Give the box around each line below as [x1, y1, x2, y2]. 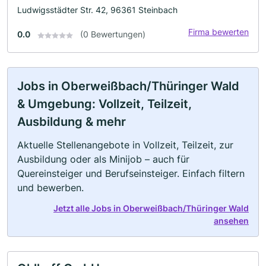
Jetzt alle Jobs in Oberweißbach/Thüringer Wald [53, 203, 249, 214]
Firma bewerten [188, 27, 249, 37]
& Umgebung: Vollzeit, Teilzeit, [17, 97, 192, 112]
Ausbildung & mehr [17, 115, 126, 129]
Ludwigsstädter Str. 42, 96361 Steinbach [17, 5, 178, 15]
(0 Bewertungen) [80, 29, 145, 40]
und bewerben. [17, 182, 84, 194]
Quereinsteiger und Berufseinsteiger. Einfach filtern [17, 167, 245, 180]
